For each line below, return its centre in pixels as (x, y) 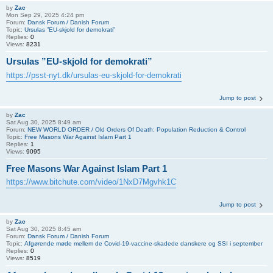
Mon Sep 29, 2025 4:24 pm (45, 15)
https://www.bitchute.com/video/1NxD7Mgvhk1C (91, 182)
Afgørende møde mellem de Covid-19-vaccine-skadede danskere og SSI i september (144, 243)
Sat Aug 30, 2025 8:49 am (44, 122)
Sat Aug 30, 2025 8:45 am (44, 229)
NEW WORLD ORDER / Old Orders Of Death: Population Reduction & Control (136, 129)
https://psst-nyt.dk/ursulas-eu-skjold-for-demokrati (94, 75)
